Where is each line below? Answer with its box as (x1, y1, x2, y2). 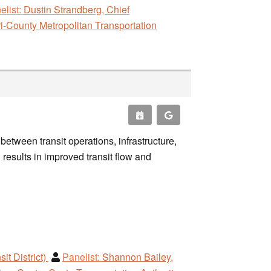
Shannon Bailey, (102, 249, 173, 264)
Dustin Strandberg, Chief (24, 2, 129, 16)
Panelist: (62, 249, 100, 264)
